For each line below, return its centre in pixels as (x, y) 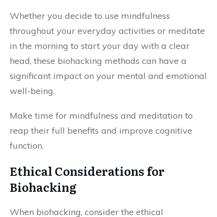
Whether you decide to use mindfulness (90, 16)
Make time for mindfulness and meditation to (101, 116)
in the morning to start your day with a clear (100, 46)
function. (27, 146)
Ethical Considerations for (87, 171)
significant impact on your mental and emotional (108, 76)
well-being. (32, 91)
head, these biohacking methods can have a (98, 61)
